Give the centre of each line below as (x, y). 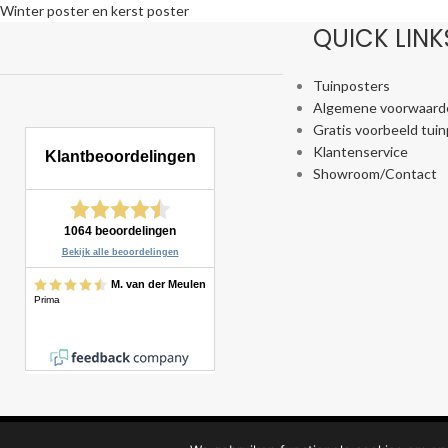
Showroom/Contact (374, 173)
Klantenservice (360, 151)
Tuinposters (351, 85)
